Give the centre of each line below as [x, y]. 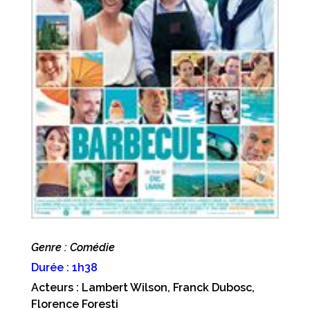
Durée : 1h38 [64, 268]
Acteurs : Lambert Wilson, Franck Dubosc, [143, 288]
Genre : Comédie [73, 248]
